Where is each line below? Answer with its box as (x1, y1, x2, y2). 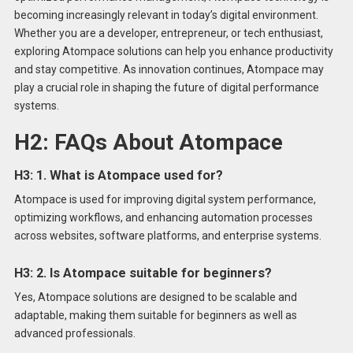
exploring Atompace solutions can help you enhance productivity (13, 44, 333, 58)
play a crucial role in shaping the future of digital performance (13, 80, 319, 94)
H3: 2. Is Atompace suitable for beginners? (13, 266, 272, 281)
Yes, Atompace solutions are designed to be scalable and (13, 291, 297, 304)
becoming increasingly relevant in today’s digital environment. (13, 8, 318, 21)
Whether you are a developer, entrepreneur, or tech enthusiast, (13, 26, 323, 39)
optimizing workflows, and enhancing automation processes (13, 211, 313, 225)
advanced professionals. (13, 327, 136, 340)
